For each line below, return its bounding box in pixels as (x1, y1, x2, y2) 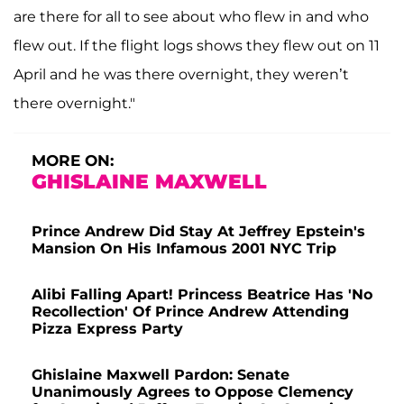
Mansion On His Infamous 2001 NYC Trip (32, 239, 336, 257)
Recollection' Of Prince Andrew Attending (32, 302, 349, 320)
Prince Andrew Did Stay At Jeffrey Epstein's (32, 222, 365, 240)
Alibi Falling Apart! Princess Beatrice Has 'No (32, 285, 372, 303)
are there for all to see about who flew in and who (14, 7, 369, 25)
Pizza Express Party (32, 319, 183, 337)
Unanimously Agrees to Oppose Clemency (32, 382, 353, 400)
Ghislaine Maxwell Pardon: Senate (32, 365, 289, 383)
